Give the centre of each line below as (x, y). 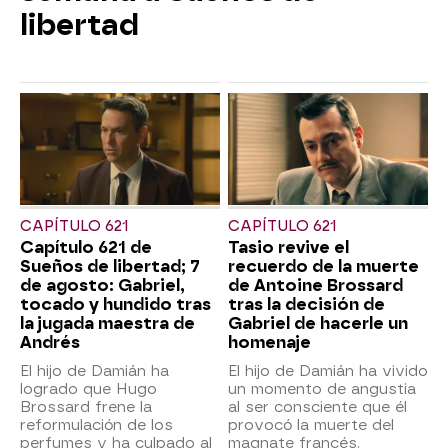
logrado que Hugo (88, 389)
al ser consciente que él (317, 407)
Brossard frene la (86, 407)
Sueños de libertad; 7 (110, 267)
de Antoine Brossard (315, 286)
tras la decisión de (306, 305)
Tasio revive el (288, 248)
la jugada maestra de (107, 324)
